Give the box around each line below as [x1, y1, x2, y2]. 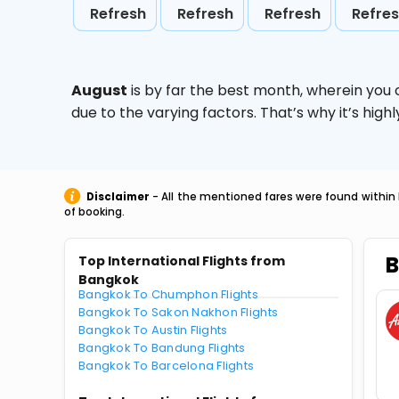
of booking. [64, 205, 125, 219]
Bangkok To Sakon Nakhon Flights [78, 304, 279, 321]
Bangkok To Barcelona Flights [78, 357, 255, 374]
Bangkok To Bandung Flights [78, 339, 246, 356]
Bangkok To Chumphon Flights [78, 286, 259, 303]
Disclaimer [86, 190, 150, 204]
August [71, 80, 127, 101]
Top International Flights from [78, 252, 285, 270]
